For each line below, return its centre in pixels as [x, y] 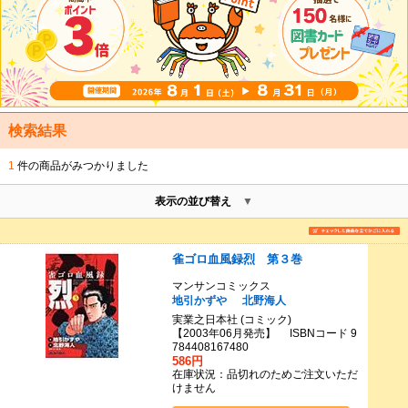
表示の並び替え [193, 201]
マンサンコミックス [226, 286]
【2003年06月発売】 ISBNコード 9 [264, 334]
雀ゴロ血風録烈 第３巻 [237, 259]
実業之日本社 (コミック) [231, 320]
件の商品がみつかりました [81, 165]
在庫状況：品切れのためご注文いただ [265, 375]
